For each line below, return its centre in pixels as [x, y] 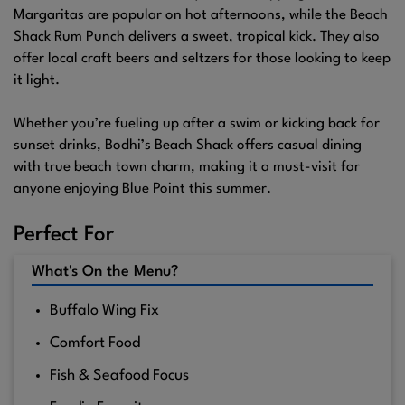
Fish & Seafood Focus [119, 376]
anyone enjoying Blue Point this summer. [142, 189]
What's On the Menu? [105, 272]
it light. [37, 81]
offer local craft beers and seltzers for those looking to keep [202, 59]
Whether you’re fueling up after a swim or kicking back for [197, 124]
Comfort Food [95, 344]
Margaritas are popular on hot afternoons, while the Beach [201, 16]
